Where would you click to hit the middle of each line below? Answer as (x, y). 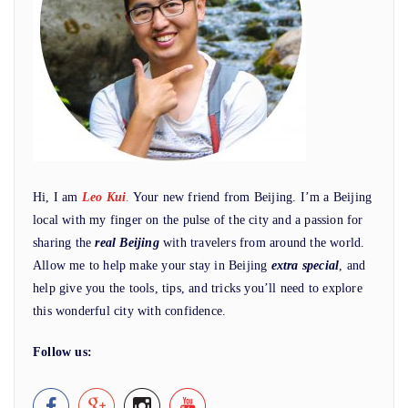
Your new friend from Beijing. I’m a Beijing (251, 197)
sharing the (64, 242)
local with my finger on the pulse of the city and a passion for (198, 219)
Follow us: (62, 352)
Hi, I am (57, 197)
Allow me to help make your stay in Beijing (152, 265)
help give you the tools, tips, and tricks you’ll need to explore (198, 288)
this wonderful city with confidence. (130, 311)
